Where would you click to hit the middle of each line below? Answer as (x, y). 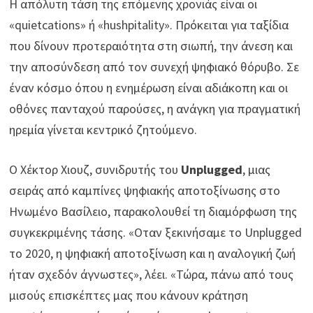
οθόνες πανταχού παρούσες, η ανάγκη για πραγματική (155, 109)
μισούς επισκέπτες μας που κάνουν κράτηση (129, 296)
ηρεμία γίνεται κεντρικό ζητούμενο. (103, 130)
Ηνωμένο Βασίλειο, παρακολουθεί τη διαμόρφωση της (153, 212)
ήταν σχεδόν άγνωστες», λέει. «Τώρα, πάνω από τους (152, 275)
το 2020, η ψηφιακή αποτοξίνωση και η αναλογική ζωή (153, 254)
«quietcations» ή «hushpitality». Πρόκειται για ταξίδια (149, 25)
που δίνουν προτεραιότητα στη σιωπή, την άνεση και (151, 46)
